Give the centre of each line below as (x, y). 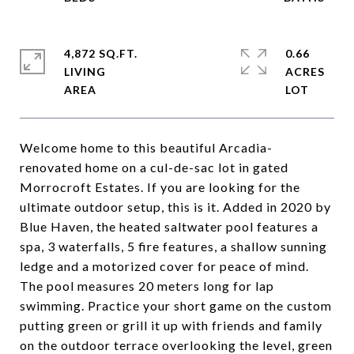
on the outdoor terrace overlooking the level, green (176, 345)
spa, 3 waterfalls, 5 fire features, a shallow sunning (173, 246)
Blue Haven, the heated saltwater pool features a (169, 226)
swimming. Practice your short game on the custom (176, 305)
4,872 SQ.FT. (101, 53)
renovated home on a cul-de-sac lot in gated (154, 167)
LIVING (85, 72)
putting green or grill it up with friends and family (171, 325)
